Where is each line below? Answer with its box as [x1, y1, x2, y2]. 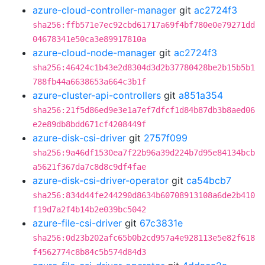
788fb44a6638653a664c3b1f [33, 77, 146, 86]
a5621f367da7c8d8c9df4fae [33, 162, 146, 172]
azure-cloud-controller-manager [33, 4, 176, 16]
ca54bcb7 [186, 174, 231, 186]
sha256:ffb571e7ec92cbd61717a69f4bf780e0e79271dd [33, 20, 255, 30]
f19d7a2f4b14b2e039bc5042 [33, 205, 146, 214]
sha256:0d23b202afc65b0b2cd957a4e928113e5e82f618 [33, 233, 255, 243]
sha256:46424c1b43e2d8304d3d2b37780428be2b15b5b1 [33, 63, 255, 72]
